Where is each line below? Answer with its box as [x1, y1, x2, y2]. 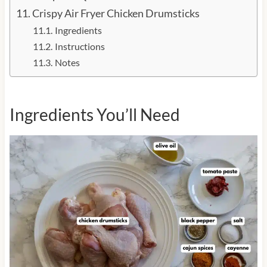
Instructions [54, 41, 107, 52]
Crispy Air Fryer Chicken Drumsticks [32, 7, 200, 20]
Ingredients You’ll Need [9, 104, 180, 125]
